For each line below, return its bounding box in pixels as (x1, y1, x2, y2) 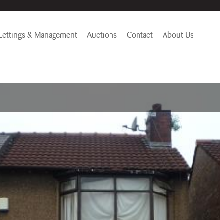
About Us (162, 31, 193, 39)
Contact (126, 31, 153, 39)
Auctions (86, 31, 117, 39)
